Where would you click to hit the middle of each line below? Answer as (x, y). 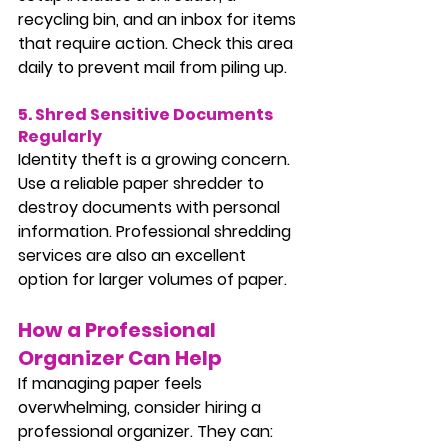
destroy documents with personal (151, 207)
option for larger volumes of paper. (152, 279)
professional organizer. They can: (145, 431)
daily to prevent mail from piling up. (152, 67)
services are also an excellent (134, 255)
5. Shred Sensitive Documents (147, 114)
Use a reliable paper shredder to (143, 183)
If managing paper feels (112, 383)
